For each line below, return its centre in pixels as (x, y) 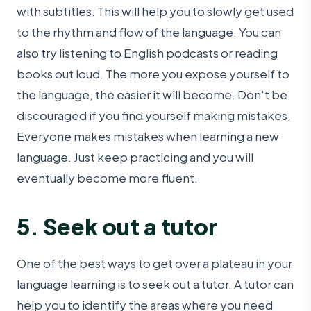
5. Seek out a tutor (117, 226)
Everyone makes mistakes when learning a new (148, 136)
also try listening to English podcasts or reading (147, 52)
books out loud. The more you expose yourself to (153, 73)
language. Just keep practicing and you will (135, 157)
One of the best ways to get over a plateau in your (154, 263)
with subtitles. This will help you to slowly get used (155, 11)
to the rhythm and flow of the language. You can (149, 32)
